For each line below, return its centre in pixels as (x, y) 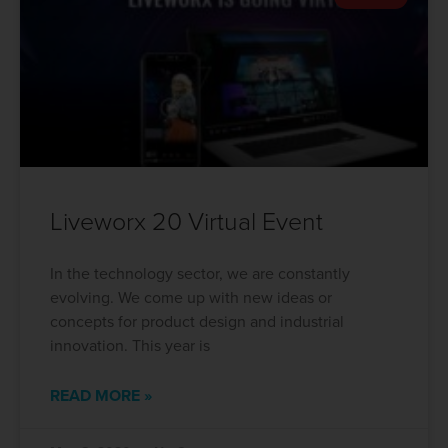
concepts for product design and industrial (197, 322)
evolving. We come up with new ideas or (191, 298)
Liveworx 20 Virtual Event (186, 222)
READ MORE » (101, 396)
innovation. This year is (130, 346)
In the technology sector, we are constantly (200, 274)
